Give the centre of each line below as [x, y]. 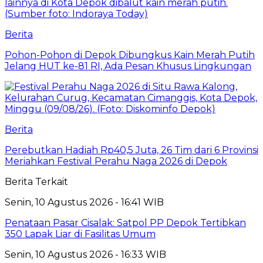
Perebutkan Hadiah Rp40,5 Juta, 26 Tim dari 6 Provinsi [131, 150]
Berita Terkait [36, 181]
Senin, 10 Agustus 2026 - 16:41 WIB [84, 202]
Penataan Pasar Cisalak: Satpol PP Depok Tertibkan [125, 222]
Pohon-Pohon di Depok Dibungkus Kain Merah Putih [130, 55]
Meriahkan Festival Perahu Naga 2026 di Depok [116, 161]
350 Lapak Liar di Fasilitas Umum [80, 234]
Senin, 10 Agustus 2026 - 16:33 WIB [85, 254]
